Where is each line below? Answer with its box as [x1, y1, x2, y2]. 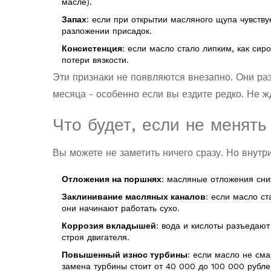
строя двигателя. [62, 232, 129, 243]
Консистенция [62, 44, 122, 54]
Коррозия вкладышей [62, 221, 156, 231]
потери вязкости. [62, 55, 129, 65]
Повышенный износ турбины [62, 250, 188, 260]
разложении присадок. [62, 26, 152, 36]
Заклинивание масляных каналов [62, 192, 206, 202]
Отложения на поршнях [62, 174, 162, 184]
